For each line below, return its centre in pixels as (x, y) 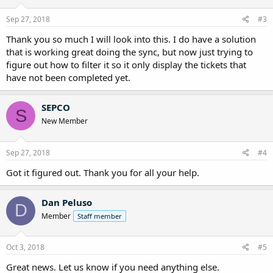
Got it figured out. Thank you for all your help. (103, 172)
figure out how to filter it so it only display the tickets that (126, 65)
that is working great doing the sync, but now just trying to (129, 52)
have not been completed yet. (68, 78)
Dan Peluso (67, 202)
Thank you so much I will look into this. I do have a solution (131, 39)
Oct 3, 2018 (25, 247)
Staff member (100, 216)
